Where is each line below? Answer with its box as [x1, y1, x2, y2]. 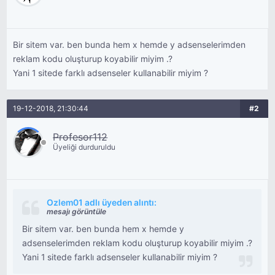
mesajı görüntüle [47, 207, 107, 216]
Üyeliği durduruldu [53, 142, 116, 152]
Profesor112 [53, 131, 108, 143]
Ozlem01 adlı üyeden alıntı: [47, 198, 157, 207]
